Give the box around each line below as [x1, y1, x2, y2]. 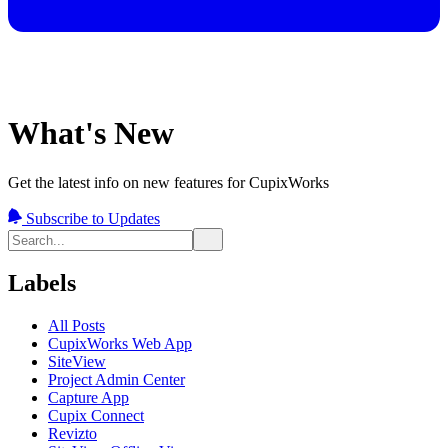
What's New [8, 115, 174, 152]
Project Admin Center [48, 371, 185, 389]
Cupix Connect [48, 407, 144, 425]
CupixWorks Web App [48, 335, 192, 353]
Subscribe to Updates [26, 209, 160, 227]
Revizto [48, 425, 97, 443]
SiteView [48, 353, 106, 371]
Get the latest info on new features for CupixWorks [8, 173, 329, 191]
